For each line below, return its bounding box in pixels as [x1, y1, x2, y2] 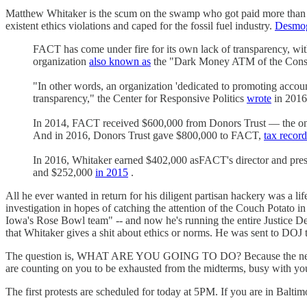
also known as [89, 55, 151, 67]
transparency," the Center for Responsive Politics [33, 92, 247, 104]
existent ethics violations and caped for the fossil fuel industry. [5, 19, 275, 32]
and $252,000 [33, 166, 95, 178]
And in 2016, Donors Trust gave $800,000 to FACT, [33, 129, 264, 141]
